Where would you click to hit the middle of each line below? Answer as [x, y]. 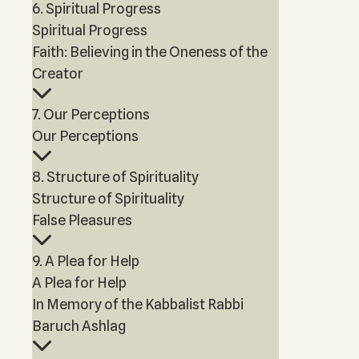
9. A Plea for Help [86, 261]
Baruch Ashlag [79, 326]
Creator [58, 73]
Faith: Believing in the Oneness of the [150, 52]
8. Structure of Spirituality [115, 177]
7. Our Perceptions [91, 114]
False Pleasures [82, 220]
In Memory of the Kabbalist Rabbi [138, 304]
